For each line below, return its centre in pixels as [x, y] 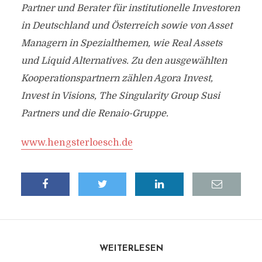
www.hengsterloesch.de [77, 143]
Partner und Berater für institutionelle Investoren [130, 8]
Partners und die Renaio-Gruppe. [94, 113]
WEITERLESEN [131, 249]
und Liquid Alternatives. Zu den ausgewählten [124, 61]
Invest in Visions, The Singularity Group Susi [120, 96]
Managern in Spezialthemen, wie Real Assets [121, 43]
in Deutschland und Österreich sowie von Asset [126, 26]
